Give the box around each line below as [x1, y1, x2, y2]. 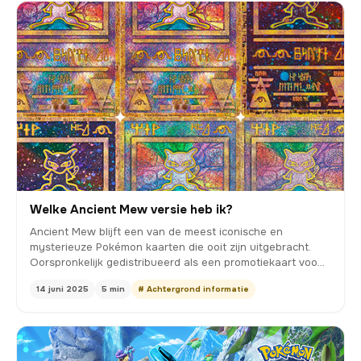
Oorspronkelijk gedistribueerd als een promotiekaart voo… [30, 255, 325, 270]
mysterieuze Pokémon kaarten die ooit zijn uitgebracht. [30, 240, 311, 255]
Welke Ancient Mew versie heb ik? [30, 201, 233, 218]
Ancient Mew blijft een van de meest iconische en [30, 225, 283, 239]
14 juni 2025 [36, 284, 89, 295]
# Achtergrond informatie [138, 284, 249, 295]
